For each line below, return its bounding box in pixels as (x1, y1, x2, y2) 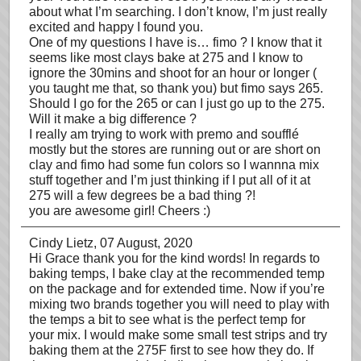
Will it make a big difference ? (29, 112, 197, 126)
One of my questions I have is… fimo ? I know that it (29, 35, 322, 49)
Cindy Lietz (29, 236, 93, 250)
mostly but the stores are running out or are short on (29, 143, 321, 156)
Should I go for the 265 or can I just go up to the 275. (29, 97, 325, 110)
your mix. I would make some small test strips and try (29, 328, 327, 342)
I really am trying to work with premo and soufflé (29, 127, 299, 141)
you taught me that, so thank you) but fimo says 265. (29, 81, 323, 95)
